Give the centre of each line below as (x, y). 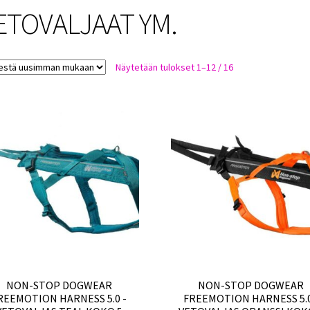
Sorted (247, 67)
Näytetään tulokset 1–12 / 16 (174, 67)
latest (244, 97)
